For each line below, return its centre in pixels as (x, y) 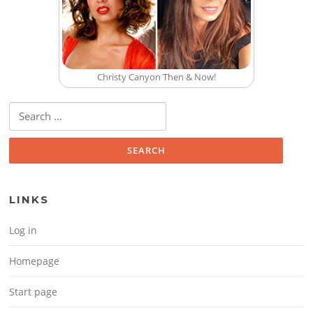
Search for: (31, 109)
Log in (23, 231)
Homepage (35, 261)
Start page (34, 292)
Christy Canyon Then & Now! (156, 77)
